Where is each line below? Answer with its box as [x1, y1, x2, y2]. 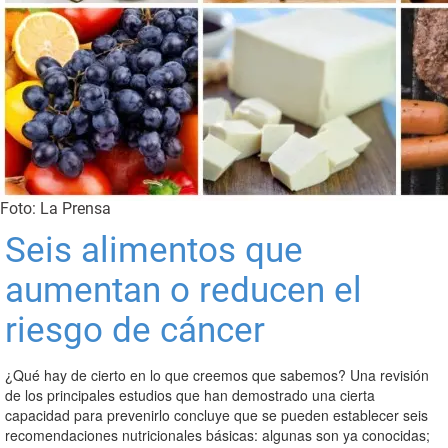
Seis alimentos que [5, 230, 303, 271]
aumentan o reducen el [5, 270, 362, 311]
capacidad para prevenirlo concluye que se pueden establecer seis [5, 405, 428, 425]
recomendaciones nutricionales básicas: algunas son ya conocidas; [5, 425, 430, 445]
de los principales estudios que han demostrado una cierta [5, 385, 375, 405]
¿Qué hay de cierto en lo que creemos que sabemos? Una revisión [5, 365, 429, 385]
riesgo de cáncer [5, 310, 265, 351]
